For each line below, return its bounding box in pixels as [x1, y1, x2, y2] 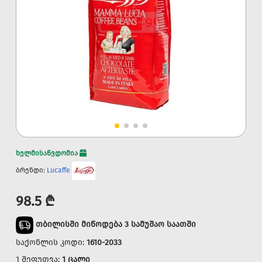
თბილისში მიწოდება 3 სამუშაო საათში [36, 219, 196, 230]
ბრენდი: [16, 166, 47, 175]
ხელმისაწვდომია [16, 149, 80, 157]
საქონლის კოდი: [16, 237, 87, 248]
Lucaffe [47, 166, 70, 175]
